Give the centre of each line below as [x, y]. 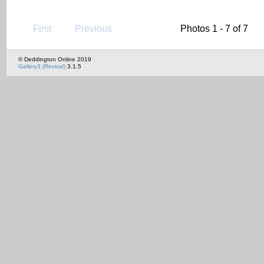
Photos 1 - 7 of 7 [214, 28]
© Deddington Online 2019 [55, 60]
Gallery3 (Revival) [42, 67]
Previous [93, 28]
